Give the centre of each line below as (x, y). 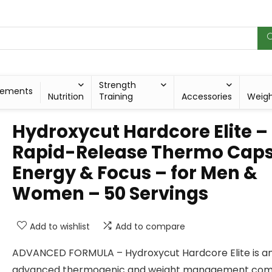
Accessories (207, 97)
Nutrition (66, 97)
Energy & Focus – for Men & (135, 173)
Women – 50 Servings (110, 194)
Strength (117, 85)
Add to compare (150, 227)
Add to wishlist (60, 227)
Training (116, 97)
